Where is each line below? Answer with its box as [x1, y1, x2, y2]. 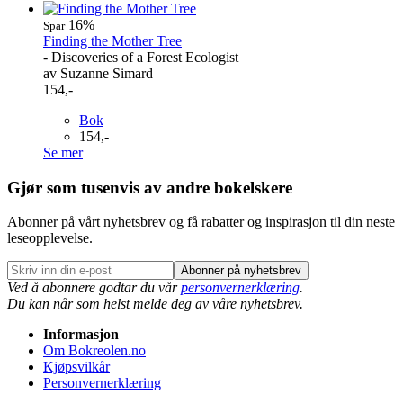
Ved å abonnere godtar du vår [7, 280, 181, 296]
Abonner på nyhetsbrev [181, 264, 301, 278]
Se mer [43, 144, 83, 160]
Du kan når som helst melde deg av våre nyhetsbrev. [7, 296, 303, 312]
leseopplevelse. [7, 230, 93, 246]
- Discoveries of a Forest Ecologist [43, 49, 238, 65]
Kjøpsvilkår [43, 359, 110, 375]
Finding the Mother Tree [43, 32, 182, 49]
